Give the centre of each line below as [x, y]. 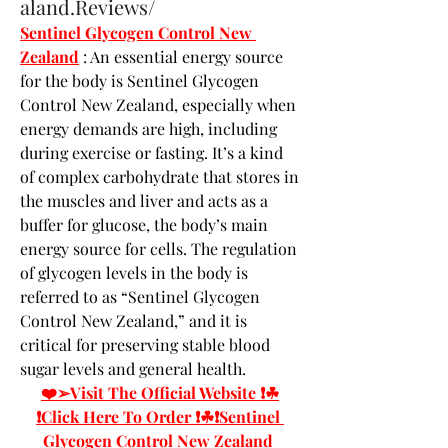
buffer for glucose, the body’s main [144, 224]
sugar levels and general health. [133, 368]
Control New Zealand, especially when [158, 104]
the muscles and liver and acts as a [144, 200]
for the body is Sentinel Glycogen [139, 80]
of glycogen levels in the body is [134, 272]
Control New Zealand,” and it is [133, 320]
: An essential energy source [181, 56]
